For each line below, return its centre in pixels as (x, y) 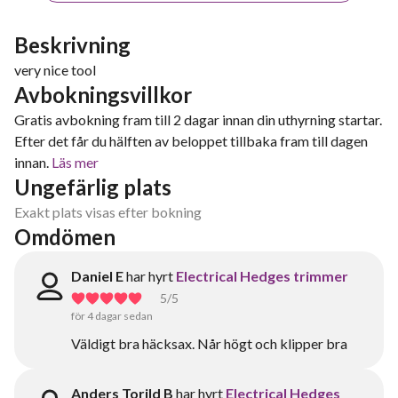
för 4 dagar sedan (112, 316)
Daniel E (97, 276)
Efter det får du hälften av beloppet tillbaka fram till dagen (191, 141)
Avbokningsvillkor (103, 95)
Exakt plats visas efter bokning (108, 212)
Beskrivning (72, 45)
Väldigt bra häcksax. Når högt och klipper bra (209, 343)
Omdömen (65, 237)
